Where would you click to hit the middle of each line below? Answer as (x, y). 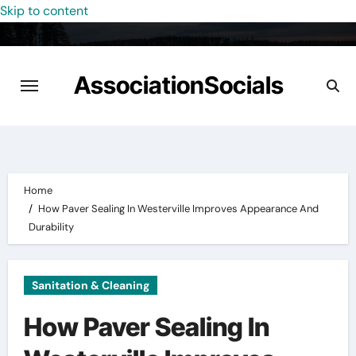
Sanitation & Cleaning (90, 285)
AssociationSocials (178, 85)
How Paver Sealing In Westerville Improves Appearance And (178, 209)
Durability (52, 227)
